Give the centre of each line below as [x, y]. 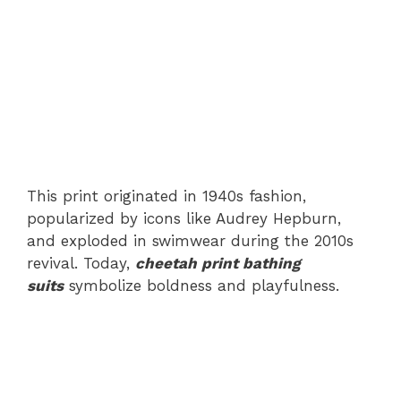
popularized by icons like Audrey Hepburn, [184, 218]
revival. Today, [81, 263]
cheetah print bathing [218, 263]
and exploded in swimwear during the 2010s [190, 241]
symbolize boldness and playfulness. [201, 286]
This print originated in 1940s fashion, [166, 196]
